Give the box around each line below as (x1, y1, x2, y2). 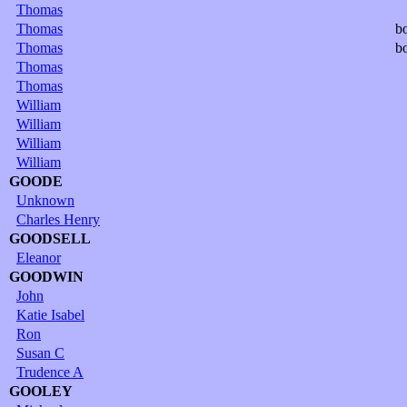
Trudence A (16, 363, 84, 380)
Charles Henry (16, 211, 100, 227)
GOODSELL (9, 230, 91, 246)
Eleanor (16, 249, 61, 265)
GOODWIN (9, 268, 84, 284)
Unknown (16, 192, 74, 208)
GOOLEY (9, 382, 73, 399)
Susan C (16, 344, 65, 361)
